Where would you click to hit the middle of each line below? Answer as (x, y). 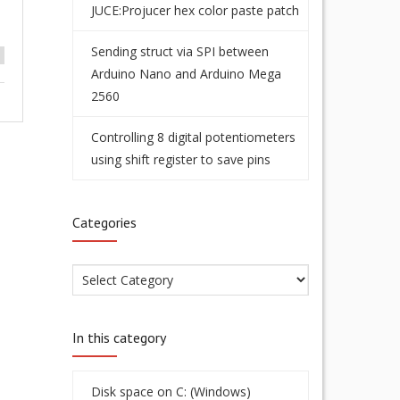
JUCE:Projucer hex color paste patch (195, 10)
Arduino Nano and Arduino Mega (186, 74)
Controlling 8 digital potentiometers (193, 137)
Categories (104, 222)
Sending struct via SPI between (180, 51)
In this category (119, 337)
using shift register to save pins (181, 159)
